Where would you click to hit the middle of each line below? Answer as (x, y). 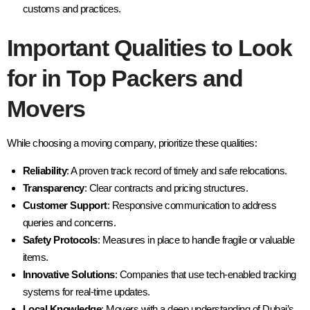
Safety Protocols (60, 240)
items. (35, 257)
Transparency (53, 188)
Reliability (44, 171)
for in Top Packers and (125, 79)
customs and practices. (72, 8)
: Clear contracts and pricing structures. (166, 188)
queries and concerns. (69, 223)
